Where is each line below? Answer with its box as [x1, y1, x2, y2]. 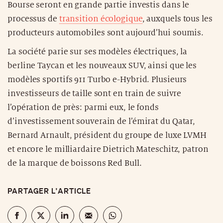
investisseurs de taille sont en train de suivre [7, 89, 182, 98]
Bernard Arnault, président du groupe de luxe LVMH [7, 130, 207, 140]
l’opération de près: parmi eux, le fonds [7, 103, 159, 112]
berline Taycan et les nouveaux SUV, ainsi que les [7, 61, 197, 70]
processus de [7, 14, 59, 23]
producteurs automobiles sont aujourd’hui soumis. [7, 28, 204, 37]
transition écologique [59, 14, 142, 23]
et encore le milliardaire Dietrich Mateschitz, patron [7, 144, 209, 154]
